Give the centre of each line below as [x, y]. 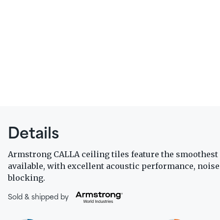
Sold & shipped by [38, 197]
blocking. [27, 178]
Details [33, 134]
